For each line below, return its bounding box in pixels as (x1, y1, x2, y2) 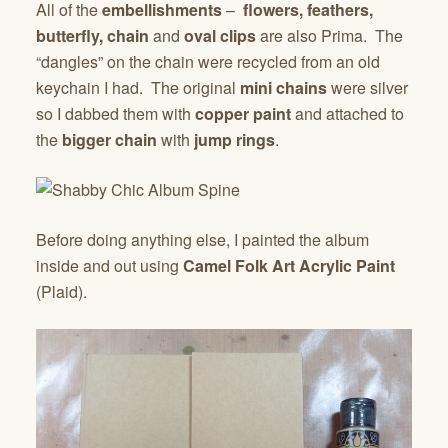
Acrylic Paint (299, 253, 395, 277)
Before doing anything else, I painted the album (36, 227, 369, 251)
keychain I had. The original (36, 75, 240, 99)
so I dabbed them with (36, 101, 195, 125)
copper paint (195, 101, 291, 125)
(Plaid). (36, 279, 87, 303)
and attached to (291, 101, 404, 125)
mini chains (240, 75, 327, 99)
